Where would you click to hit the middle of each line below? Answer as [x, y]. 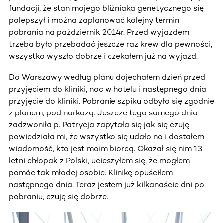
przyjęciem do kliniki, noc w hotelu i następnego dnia [108, 89]
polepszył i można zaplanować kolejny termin [94, 20]
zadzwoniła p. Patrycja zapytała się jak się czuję [99, 124]
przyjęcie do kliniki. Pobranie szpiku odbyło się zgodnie [111, 101]
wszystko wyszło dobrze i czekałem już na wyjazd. [103, 56]
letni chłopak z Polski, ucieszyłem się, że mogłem [99, 160]
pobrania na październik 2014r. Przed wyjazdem [99, 32]
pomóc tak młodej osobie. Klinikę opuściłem [91, 172]
